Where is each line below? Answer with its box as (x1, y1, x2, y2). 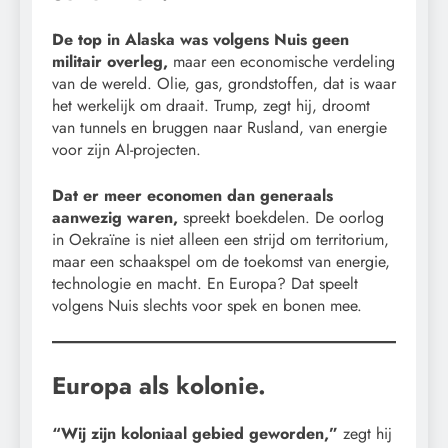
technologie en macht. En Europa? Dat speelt (52, 271, 358, 295)
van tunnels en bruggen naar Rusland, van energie (52, 115, 387, 139)
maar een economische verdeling (173, 49, 395, 73)
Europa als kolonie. (52, 367, 266, 403)
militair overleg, (52, 49, 173, 73)
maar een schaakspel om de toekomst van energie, (52, 249, 390, 273)
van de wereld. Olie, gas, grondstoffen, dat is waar (52, 71, 396, 95)
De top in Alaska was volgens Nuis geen (52, 27, 349, 51)
